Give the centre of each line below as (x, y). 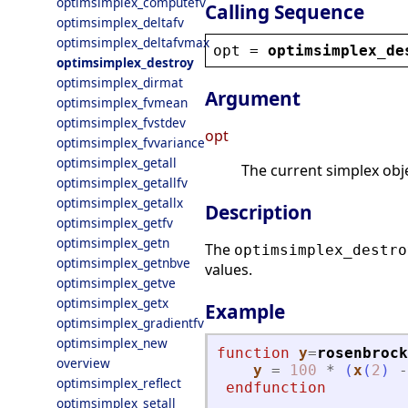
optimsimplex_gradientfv (130, 323)
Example (245, 312)
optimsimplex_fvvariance (131, 143)
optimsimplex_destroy (125, 62)
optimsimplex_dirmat (120, 82)
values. (229, 270)
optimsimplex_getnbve (123, 263)
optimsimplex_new (112, 343)
